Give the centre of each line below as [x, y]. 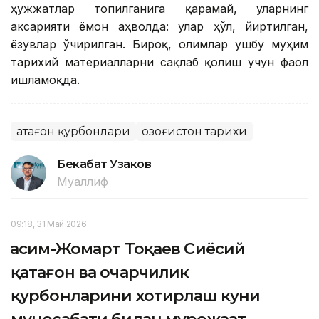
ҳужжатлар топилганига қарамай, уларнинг [159, 9]
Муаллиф [83, 182]
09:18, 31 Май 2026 [49, 224]
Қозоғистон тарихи [194, 132]
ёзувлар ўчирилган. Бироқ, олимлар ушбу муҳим [159, 45]
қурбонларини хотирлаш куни [136, 296]
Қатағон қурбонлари [73, 132]
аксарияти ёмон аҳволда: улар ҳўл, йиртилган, [159, 27]
